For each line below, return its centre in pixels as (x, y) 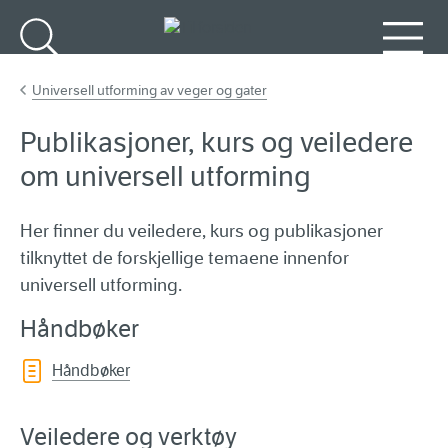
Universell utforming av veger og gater (149, 90)
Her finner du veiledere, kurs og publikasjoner (201, 231)
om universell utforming (165, 177)
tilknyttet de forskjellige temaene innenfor (184, 258)
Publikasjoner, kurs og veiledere (216, 143)
